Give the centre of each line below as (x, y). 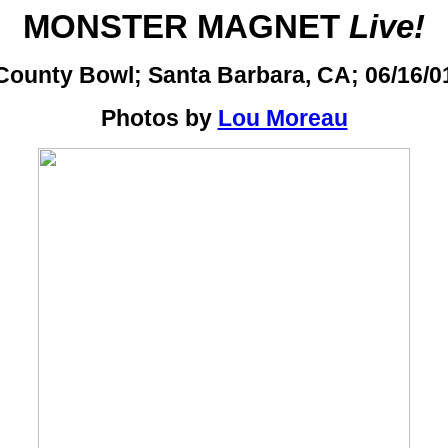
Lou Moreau (282, 118)
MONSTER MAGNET (186, 26)
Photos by (159, 118)
